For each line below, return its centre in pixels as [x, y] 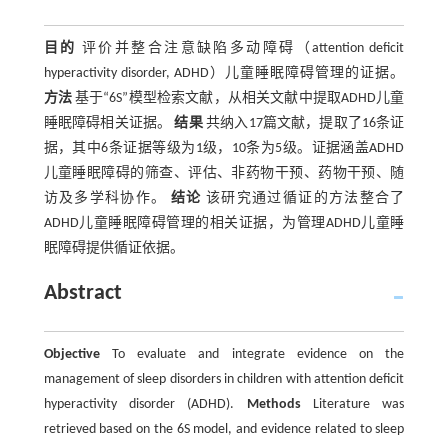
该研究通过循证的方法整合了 [303, 198]
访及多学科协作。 [107, 198]
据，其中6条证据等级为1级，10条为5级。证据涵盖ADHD [224, 148]
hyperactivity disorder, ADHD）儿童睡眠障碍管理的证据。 [224, 73]
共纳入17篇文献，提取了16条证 [303, 123]
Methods [273, 404]
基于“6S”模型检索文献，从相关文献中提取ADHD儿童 [238, 98]
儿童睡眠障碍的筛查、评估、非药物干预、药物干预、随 [224, 173]
